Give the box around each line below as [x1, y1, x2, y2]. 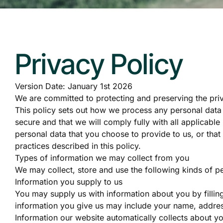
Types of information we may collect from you [15, 153, 189, 163]
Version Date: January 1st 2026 [15, 81, 132, 91]
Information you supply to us [15, 177, 122, 187]
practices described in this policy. [15, 141, 141, 151]
